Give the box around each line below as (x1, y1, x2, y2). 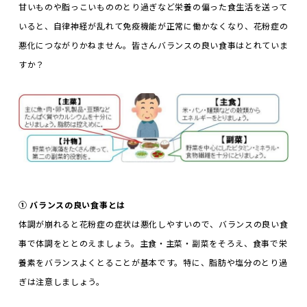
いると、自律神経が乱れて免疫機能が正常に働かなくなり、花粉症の (18, 19, 288, 32)
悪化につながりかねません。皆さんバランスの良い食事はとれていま (18, 38, 288, 51)
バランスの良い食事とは (29, 199, 125, 211)
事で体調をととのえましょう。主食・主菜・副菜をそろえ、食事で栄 (18, 237, 288, 249)
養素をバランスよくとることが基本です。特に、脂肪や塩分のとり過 (18, 256, 288, 269)
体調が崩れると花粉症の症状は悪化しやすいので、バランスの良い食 (18, 218, 288, 230)
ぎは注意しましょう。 (18, 275, 105, 288)
